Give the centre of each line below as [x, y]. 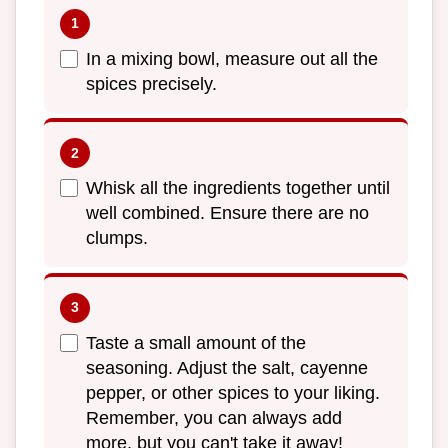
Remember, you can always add [214, 417]
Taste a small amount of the [196, 342]
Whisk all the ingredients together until [238, 188]
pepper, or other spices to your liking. [233, 392]
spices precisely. [151, 83]
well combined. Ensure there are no [227, 213]
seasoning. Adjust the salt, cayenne [227, 367]
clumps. [117, 238]
